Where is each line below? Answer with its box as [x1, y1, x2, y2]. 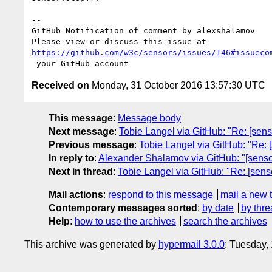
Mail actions [49, 189, 103, 200]
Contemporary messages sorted [49, 202, 197, 213]
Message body [118, 112, 181, 123]
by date [202, 202, 234, 213]
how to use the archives [75, 216, 176, 226]
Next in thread [49, 166, 113, 177]
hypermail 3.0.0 [158, 239, 225, 250]
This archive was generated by [24, 239, 158, 250]
